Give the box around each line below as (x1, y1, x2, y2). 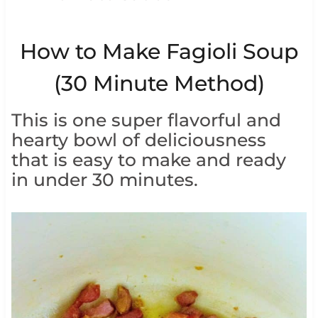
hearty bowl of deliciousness (11, 129, 266, 151)
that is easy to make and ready (11, 149, 286, 171)
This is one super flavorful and (11, 109, 281, 131)
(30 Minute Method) (53, 70, 265, 97)
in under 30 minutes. (11, 169, 198, 191)
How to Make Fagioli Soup (20, 38, 298, 65)
